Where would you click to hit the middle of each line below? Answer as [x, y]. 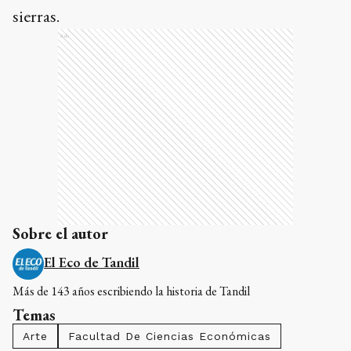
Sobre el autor [60, 233]
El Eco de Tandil [92, 262]
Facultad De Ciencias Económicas [170, 336]
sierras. [36, 16]
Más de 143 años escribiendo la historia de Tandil [131, 291]
